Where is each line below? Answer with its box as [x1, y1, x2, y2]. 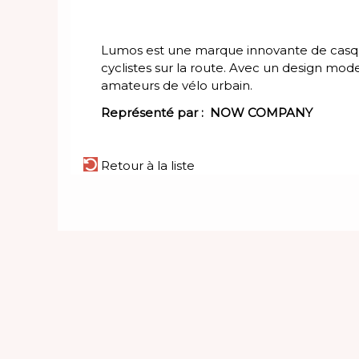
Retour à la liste [98, 158, 195, 174]
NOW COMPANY [210, 105, 313, 121]
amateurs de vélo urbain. [101, 78, 252, 94]
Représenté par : [101, 105, 210, 121]
